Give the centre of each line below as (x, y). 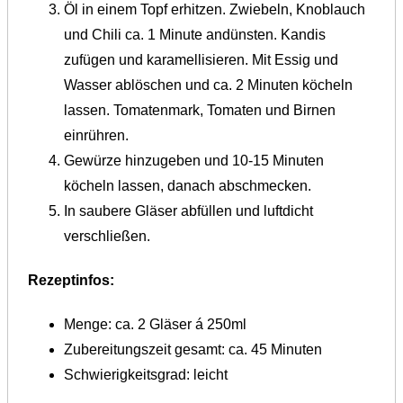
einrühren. (96, 135)
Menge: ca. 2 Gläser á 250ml (155, 325)
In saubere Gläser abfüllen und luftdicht (188, 210)
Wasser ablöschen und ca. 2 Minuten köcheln (208, 85)
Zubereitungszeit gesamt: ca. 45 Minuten (193, 350)
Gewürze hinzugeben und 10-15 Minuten (194, 160)
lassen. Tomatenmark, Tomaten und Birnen (200, 110)
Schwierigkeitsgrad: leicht (146, 375)
